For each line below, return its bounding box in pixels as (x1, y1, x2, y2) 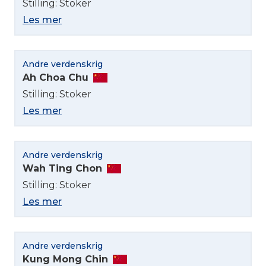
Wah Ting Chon (23, 162, 102, 174)
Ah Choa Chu (23, 71, 88, 83)
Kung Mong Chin (23, 253, 108, 265)
